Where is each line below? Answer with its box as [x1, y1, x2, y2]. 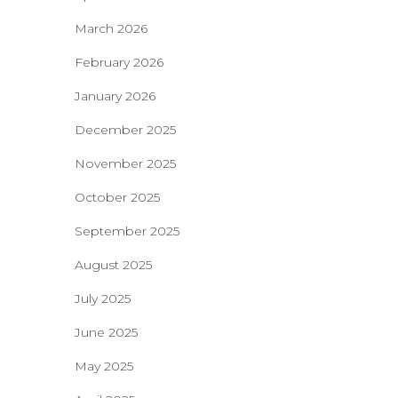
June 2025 [74, 324, 138, 340]
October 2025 [74, 189, 160, 205]
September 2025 [74, 223, 179, 239]
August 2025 [74, 257, 152, 273]
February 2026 [74, 54, 163, 70]
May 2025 [74, 358, 133, 374]
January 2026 [74, 88, 155, 104]
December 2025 [74, 122, 176, 138]
